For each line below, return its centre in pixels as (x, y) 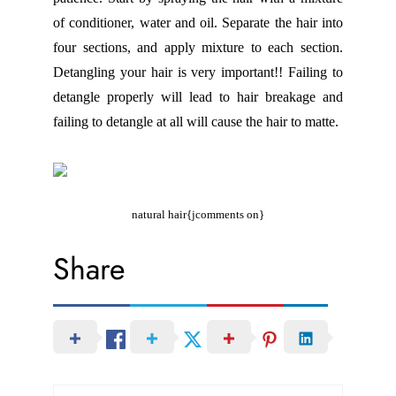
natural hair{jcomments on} (198, 215)
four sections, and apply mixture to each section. (198, 48)
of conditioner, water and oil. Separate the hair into (198, 23)
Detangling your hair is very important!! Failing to (198, 72)
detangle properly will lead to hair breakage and (198, 97)
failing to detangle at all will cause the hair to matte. (196, 122)
